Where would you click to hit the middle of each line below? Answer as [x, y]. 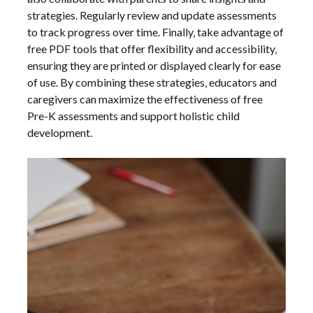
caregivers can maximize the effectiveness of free [145, 99]
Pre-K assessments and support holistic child [134, 116]
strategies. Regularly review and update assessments [152, 15]
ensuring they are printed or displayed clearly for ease [154, 66]
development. [60, 133]
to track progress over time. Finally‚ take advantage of [156, 32]
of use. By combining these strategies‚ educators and [152, 82]
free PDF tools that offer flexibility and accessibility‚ [152, 49]
